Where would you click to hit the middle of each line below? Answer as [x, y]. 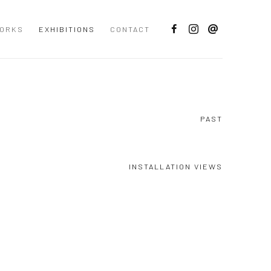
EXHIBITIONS [67, 29]
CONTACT [130, 29]
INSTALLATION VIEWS [176, 166]
